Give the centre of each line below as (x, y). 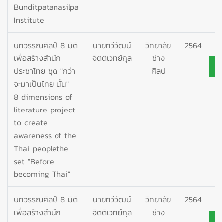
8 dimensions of (43, 96)
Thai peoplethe (41, 148)
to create (31, 122)
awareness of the (45, 135)
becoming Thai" (42, 174)
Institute (29, 20)
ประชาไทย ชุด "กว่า (45, 71)
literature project (45, 109)
